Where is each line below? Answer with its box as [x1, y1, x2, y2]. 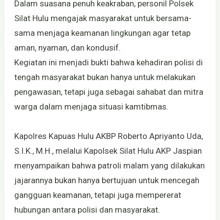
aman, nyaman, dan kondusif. [14, 42, 121, 53]
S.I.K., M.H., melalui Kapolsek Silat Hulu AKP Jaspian [14, 145, 202, 156]
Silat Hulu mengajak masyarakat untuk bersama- [14, 13, 192, 23]
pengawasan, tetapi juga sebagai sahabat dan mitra [14, 86, 203, 97]
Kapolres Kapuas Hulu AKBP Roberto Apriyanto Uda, [14, 131, 203, 141]
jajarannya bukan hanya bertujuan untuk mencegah [14, 175, 199, 185]
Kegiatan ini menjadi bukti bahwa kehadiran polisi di [14, 57, 203, 67]
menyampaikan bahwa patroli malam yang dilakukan [14, 160, 205, 170]
